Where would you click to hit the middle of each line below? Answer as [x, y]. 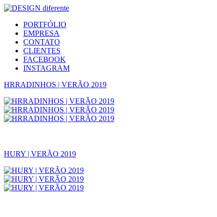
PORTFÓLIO [45, 24]
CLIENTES [42, 51]
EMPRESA [41, 33]
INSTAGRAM [46, 68]
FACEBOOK [45, 59]
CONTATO [42, 42]
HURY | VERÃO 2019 [40, 154]
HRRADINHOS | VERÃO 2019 [55, 85]
